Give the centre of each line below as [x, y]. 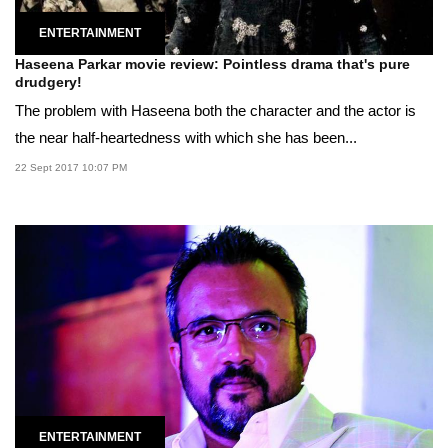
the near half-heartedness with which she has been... [186, 137]
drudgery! [48, 81]
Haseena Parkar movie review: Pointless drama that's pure [212, 63]
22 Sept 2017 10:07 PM [71, 167]
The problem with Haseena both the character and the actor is [215, 110]
